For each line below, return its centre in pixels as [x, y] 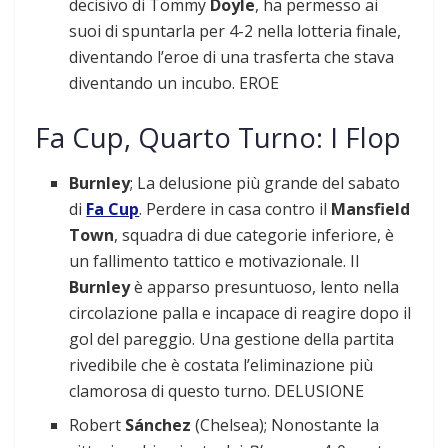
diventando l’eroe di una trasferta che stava [232, 57]
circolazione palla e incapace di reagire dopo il [240, 312]
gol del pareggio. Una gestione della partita [232, 338]
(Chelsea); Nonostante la [287, 424]
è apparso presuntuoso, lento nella [267, 286]
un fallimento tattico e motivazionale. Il [214, 260]
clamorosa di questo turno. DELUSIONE [217, 390]
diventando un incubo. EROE [174, 83]
